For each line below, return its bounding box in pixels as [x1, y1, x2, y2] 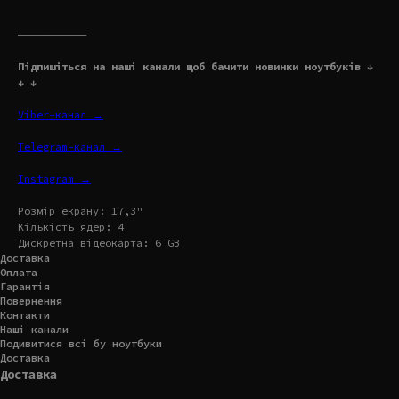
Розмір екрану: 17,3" [18, 203, 142, 217]
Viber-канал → [18, 107, 103, 121]
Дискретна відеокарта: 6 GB [18, 235, 180, 249]
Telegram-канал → [18, 139, 122, 153]
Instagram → [18, 171, 91, 185]
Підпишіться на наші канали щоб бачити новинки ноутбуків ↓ [18, 59, 373, 73]
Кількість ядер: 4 [18, 219, 124, 233]
